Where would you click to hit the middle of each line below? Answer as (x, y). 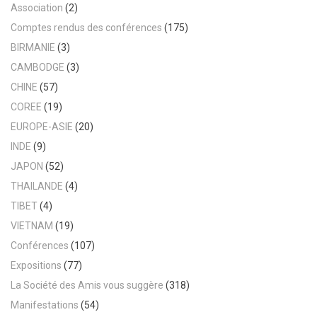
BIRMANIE (33, 47)
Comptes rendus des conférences (86, 27)
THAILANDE (37, 186)
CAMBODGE (38, 67)
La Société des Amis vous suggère (87, 285)
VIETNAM (32, 225)
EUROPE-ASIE (42, 126)
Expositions (36, 265)
